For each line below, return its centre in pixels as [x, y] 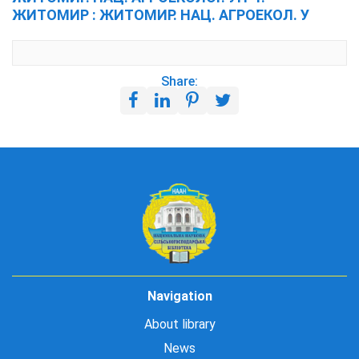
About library [179, 324]
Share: [179, 81]
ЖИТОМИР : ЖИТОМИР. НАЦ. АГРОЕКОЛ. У [161, 15]
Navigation [179, 296]
